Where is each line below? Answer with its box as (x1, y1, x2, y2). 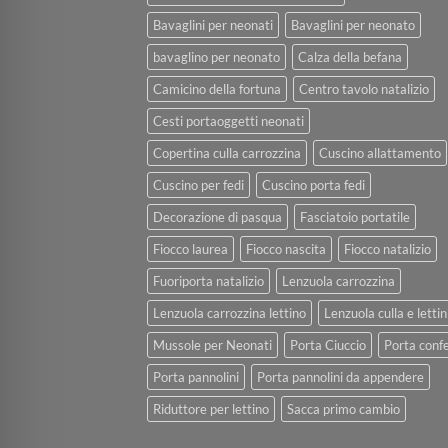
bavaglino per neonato (153, 48, 280, 65)
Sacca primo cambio (287, 400, 400, 417)
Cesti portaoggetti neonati (153, 112, 304, 129)
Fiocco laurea (153, 240, 228, 257)
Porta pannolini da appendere (257, 368, 424, 385)
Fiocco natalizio (344, 240, 431, 257)
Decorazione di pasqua (153, 208, 282, 225)
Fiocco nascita (246, 240, 326, 257)
